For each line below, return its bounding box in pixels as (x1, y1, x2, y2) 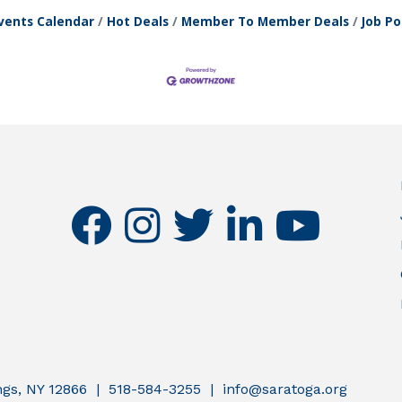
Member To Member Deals (181, 12, 349, 30)
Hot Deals (107, 12, 169, 30)
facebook (69, 206, 133, 224)
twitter (171, 206, 217, 224)
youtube (274, 206, 332, 224)
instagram (123, 206, 194, 224)
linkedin (225, 206, 281, 224)
